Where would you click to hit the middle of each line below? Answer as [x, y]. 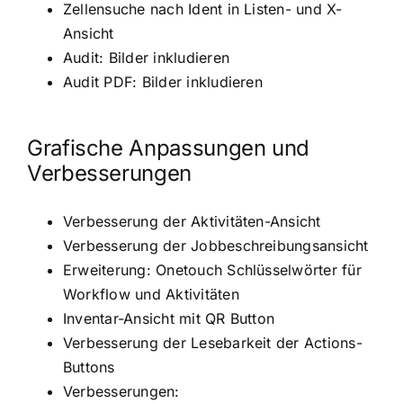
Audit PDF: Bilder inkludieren [162, 81]
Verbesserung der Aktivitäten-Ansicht [192, 221]
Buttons [89, 367]
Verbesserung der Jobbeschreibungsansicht [215, 245]
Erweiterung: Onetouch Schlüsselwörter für [212, 269]
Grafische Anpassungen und [168, 148]
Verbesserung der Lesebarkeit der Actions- [212, 342]
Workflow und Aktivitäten [151, 294]
